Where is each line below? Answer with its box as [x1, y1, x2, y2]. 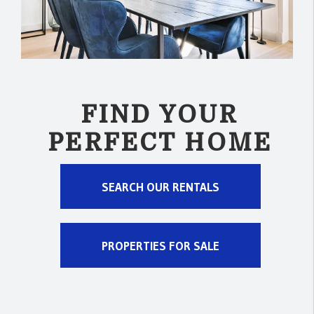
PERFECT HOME [48, 128, 273, 156]
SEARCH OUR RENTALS [101, 179, 219, 194]
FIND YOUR [81, 100, 239, 128]
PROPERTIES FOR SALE [101, 238, 219, 253]
